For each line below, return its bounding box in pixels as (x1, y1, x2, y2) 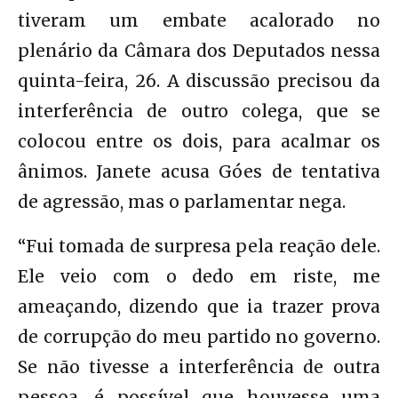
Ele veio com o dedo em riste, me (18, 265, 380, 287)
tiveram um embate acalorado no (18, 9, 380, 31)
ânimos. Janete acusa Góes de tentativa (18, 160, 380, 182)
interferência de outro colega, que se (18, 99, 380, 122)
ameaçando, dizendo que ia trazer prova (18, 295, 380, 317)
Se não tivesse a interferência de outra (18, 355, 380, 378)
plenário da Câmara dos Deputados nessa (18, 39, 380, 61)
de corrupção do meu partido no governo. (18, 325, 380, 347)
